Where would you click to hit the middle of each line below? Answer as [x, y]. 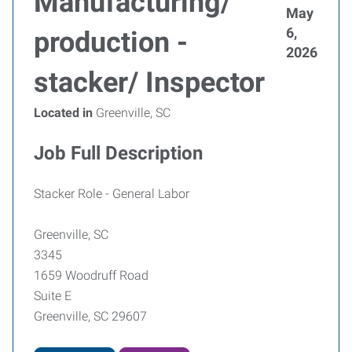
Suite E [53, 296]
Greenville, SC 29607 [90, 316]
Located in [63, 113]
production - [111, 42]
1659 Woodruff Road [91, 275]
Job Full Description [118, 153]
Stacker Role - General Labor [113, 194]
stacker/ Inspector [149, 82]
